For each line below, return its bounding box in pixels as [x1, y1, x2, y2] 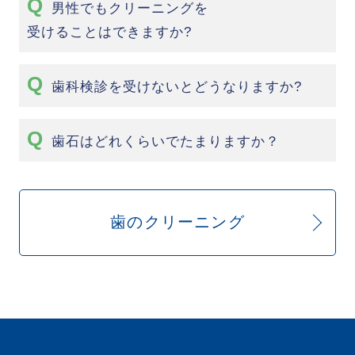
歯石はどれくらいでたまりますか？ [51, 134, 281, 150]
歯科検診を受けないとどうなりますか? [51, 79, 303, 95]
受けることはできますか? [26, 25, 193, 40]
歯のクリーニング [110, 213, 245, 231]
